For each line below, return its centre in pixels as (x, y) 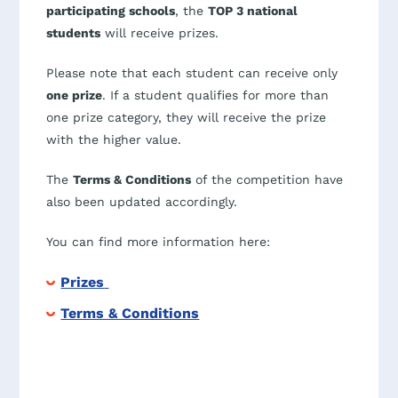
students (74, 32)
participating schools (111, 10)
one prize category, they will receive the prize (187, 117)
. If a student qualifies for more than (216, 95)
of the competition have (267, 179)
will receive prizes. (160, 32)
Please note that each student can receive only (192, 72)
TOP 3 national (253, 10)
